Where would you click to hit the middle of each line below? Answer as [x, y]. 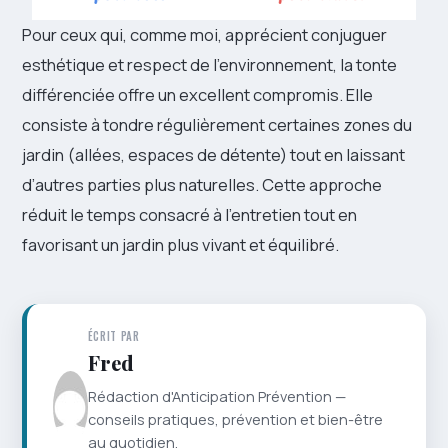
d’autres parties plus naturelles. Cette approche [202, 184]
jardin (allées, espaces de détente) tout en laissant [213, 154]
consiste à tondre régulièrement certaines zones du [217, 124]
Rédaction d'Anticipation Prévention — [216, 396]
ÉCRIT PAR [113, 335]
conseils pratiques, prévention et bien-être [235, 419]
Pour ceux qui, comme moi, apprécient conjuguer [204, 34]
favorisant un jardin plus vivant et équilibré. [180, 244]
